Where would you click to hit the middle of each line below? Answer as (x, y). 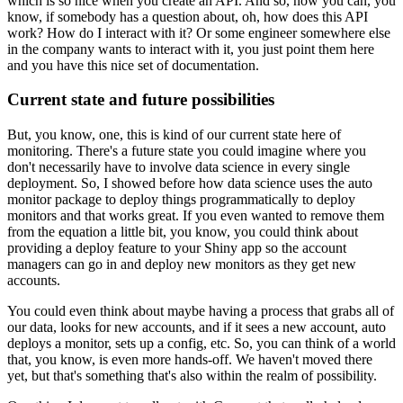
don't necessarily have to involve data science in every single (179, 167)
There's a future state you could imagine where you (221, 151)
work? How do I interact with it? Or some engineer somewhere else (199, 32)
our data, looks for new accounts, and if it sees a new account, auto (197, 327)
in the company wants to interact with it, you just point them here (191, 49)
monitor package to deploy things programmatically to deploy (181, 200)
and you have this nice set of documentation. (133, 65)
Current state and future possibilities (141, 100)
